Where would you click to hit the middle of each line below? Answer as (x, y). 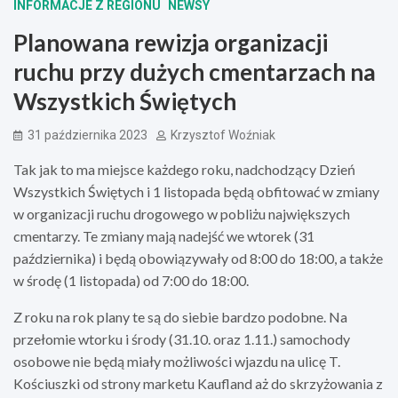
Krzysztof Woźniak (223, 135)
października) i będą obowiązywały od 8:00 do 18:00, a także (198, 258)
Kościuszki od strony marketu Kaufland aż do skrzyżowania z (198, 383)
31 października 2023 (88, 135)
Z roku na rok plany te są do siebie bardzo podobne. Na (180, 316)
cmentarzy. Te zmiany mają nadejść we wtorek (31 (164, 235)
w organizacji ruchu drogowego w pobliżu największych (182, 213)
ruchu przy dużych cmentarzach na (195, 72)
